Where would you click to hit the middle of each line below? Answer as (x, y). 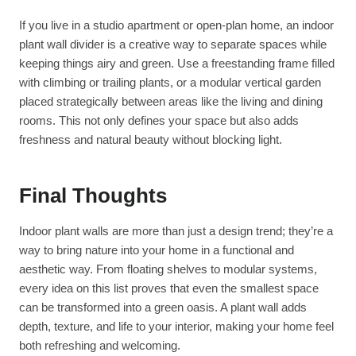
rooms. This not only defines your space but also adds (159, 120)
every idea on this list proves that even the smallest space (169, 288)
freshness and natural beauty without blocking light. (151, 139)
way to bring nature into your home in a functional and (157, 250)
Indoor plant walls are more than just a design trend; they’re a (176, 230)
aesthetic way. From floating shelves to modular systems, (168, 269)
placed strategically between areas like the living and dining (171, 101)
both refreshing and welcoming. (100, 345)
